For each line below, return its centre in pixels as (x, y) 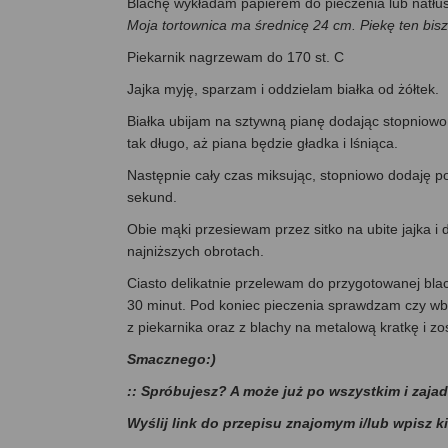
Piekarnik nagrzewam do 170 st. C (235, 57)
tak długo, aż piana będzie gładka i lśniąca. (262, 143)
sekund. (152, 197)
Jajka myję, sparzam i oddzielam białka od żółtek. (283, 89)
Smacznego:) (171, 359)
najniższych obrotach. (195, 251)
